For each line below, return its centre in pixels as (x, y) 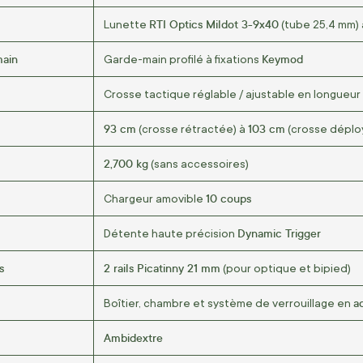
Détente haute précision (171, 233)
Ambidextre (133, 337)
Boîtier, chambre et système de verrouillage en (228, 303)
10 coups (228, 198)
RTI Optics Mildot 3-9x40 (214, 23)
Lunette (126, 24)
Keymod (282, 58)
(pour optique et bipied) (286, 268)
